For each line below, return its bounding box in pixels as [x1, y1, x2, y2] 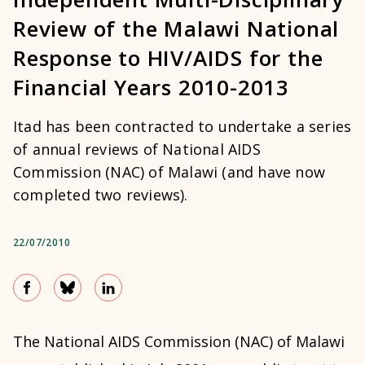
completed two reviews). [13, 185, 188, 205]
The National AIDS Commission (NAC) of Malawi [13, 332, 345, 352]
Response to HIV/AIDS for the [13, 43, 323, 73]
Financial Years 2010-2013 [13, 73, 289, 103]
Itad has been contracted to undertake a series [13, 117, 352, 137]
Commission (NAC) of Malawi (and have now [13, 162, 326, 182]
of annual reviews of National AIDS [13, 139, 261, 160]
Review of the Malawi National [13, 14, 340, 44]
